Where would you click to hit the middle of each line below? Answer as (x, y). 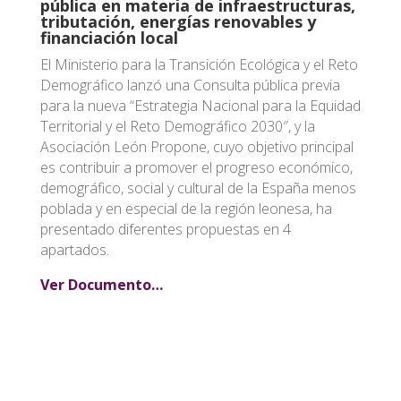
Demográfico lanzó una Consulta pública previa (190, 85)
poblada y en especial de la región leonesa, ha (186, 209)
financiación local (109, 38)
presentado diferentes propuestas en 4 (165, 230)
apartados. (74, 250)
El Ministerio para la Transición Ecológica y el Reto (199, 65)
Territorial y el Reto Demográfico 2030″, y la (177, 127)
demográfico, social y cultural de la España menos (198, 188)
